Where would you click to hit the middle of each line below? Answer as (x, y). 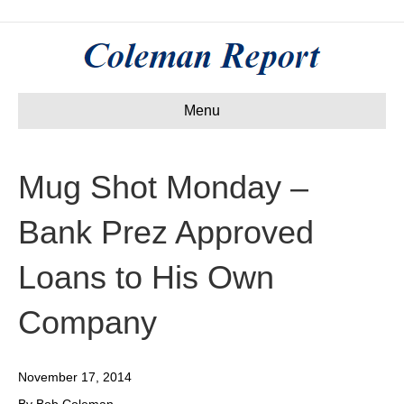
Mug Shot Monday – (163, 187)
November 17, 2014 (75, 377)
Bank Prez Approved (166, 232)
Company (87, 322)
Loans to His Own (146, 277)
